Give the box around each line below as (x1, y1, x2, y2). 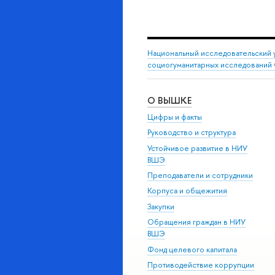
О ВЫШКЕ (147, 93, 192, 107)
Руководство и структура (147, 127, 236, 138)
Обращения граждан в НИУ (147, 217, 246, 228)
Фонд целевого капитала (147, 244, 237, 255)
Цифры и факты (147, 111, 202, 122)
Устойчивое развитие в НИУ (147, 142, 247, 153)
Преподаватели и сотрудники (147, 170, 253, 181)
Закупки (147, 201, 174, 212)
